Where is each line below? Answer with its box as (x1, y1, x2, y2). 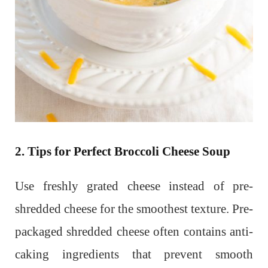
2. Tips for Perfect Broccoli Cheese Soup (15, 144, 230, 159)
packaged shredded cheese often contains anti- (15, 224, 253, 239)
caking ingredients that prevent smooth (15, 246, 253, 261)
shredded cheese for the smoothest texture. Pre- (15, 201, 253, 216)
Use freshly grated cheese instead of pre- (15, 178, 253, 193)
